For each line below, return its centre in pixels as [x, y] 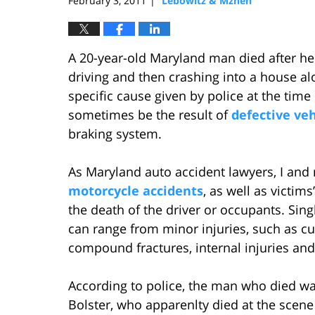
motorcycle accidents [136, 190]
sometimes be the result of [150, 114]
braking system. [115, 133]
